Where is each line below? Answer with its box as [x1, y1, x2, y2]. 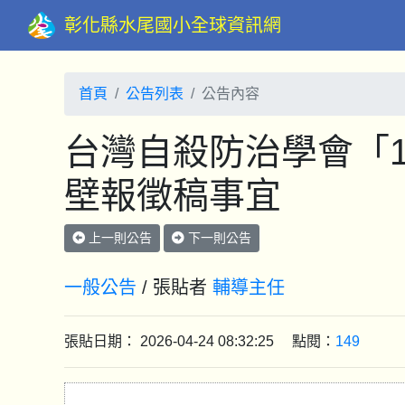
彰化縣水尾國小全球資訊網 [64, 15, 281, 35]
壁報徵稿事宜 [64, 175, 281, 215]
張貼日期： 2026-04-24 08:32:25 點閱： [64, 334, 335, 349]
